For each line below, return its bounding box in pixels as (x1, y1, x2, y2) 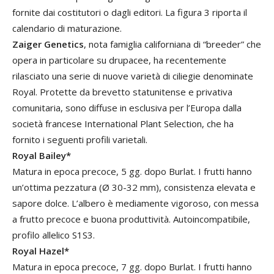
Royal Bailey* (12, 149, 71, 161)
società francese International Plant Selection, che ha (12, 117, 234, 130)
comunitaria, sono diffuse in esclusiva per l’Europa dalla (12, 102, 242, 114)
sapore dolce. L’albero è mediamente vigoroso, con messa (12, 197, 259, 209)
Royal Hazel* (12, 245, 69, 257)
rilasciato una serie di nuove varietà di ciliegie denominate (12, 70, 253, 82)
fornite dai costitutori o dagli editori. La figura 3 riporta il (12, 6, 247, 18)
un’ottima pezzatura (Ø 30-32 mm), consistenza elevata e (12, 181, 256, 193)
